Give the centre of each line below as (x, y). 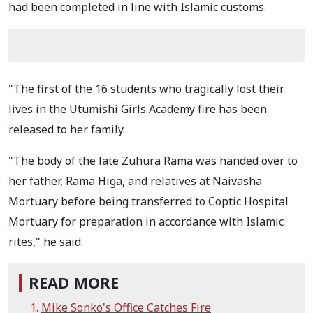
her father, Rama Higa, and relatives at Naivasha (135, 181)
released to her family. (68, 129)
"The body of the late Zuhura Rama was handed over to (153, 160)
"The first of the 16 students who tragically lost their (146, 88)
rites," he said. (46, 241)
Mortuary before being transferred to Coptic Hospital (148, 201)
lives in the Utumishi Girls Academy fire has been (138, 109)
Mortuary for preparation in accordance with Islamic (146, 221)
